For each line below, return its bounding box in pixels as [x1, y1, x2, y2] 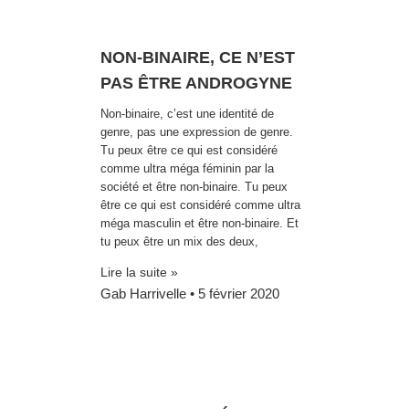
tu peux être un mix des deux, [100, 234, 258, 248]
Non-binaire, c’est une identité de [100, 106, 274, 121]
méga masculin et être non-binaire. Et [100, 215, 299, 230]
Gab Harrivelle [100, 286, 190, 302]
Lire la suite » [100, 265, 178, 280]
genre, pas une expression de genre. [100, 124, 293, 139]
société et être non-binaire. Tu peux [100, 179, 288, 194]
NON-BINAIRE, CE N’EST [100, 47, 295, 67]
